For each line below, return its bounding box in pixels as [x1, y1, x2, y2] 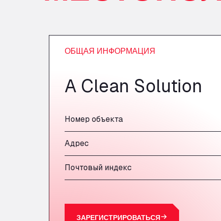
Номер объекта [65, 114, 123, 124]
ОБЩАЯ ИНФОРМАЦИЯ [65, 45, 155, 56]
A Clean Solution [65, 74, 202, 98]
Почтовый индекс [65, 162, 132, 173]
